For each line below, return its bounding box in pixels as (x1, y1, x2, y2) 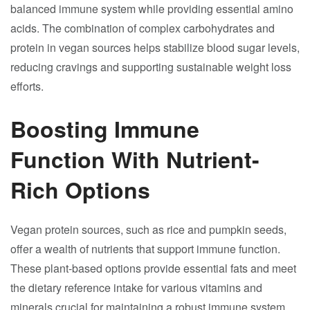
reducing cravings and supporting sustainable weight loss (10, 59, 291, 75)
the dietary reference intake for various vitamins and (10, 280, 262, 295)
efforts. (10, 78, 44, 94)
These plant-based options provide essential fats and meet (10, 260, 296, 276)
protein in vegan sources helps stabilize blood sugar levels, (10, 39, 300, 55)
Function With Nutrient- (10, 143, 259, 175)
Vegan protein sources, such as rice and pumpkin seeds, (10, 221, 286, 237)
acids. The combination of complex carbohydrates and (10, 20, 275, 36)
